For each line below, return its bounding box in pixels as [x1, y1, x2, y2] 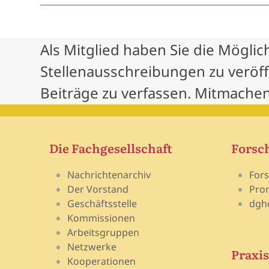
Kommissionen [67, 211, 136, 225]
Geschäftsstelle [67, 197, 138, 211]
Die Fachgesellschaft [49, 139, 173, 157]
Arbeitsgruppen [67, 226, 140, 240]
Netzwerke [67, 240, 117, 254]
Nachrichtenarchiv [67, 168, 151, 182]
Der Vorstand [67, 183, 129, 196]
